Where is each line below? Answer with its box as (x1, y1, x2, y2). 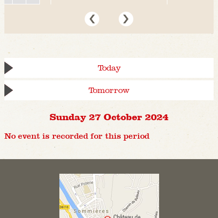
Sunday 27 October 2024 (50, 111, 168, 122)
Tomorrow (89, 86, 129, 95)
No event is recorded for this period (4, 131, 149, 141)
